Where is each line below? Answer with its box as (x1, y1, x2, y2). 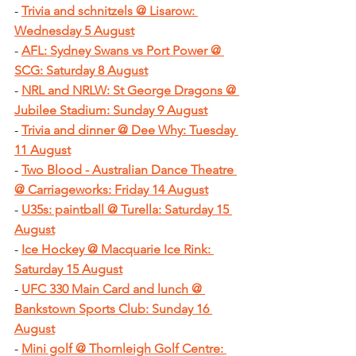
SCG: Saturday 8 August (14, 63, 148, 79)
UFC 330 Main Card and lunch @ (21, 281, 205, 297)
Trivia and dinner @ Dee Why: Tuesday (21, 122, 238, 138)
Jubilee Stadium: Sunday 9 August (14, 103, 207, 118)
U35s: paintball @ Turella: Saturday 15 (21, 202, 232, 218)
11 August (14, 142, 71, 158)
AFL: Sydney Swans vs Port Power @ (21, 43, 224, 59)
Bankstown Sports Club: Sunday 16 (14, 301, 212, 317)
